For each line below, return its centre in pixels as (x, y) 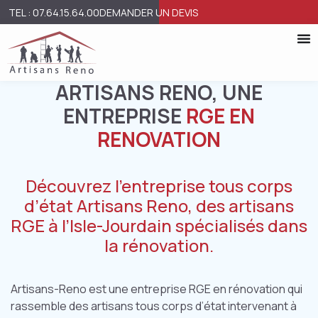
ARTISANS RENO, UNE (159, 92)
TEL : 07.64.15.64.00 (54, 12)
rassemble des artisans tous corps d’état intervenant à (154, 306)
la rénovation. (159, 245)
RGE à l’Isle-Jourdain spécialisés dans (159, 225)
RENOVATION (159, 139)
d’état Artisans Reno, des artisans (159, 205)
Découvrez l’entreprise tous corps (159, 186)
